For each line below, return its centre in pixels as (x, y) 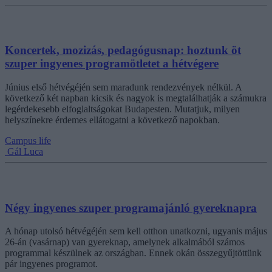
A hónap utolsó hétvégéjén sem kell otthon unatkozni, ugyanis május (136, 231)
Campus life (28, 141)
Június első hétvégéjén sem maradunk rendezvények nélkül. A (123, 87)
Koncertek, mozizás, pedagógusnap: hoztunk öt (123, 50)
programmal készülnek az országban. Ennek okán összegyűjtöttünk (133, 253)
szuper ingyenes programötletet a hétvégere (112, 64)
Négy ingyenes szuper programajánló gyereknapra (131, 208)
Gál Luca (25, 152)
